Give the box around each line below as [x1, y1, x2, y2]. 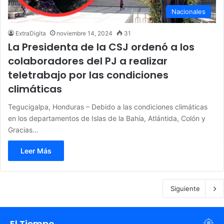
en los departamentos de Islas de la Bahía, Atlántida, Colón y [8, 113, 205, 122]
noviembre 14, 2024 [56, 29, 112, 37]
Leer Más [20, 146, 51, 155]
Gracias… [8, 125, 38, 134]
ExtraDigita [15, 29, 46, 37]
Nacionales [171, 7, 205, 15]
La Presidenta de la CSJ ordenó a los [8, 39, 194, 54]
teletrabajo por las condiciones [8, 67, 168, 82]
